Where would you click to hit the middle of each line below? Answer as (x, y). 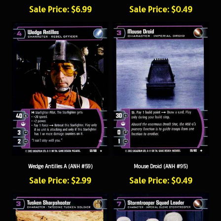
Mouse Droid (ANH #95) (161, 159)
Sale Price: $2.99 (60, 173)
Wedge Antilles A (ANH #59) (60, 159)
